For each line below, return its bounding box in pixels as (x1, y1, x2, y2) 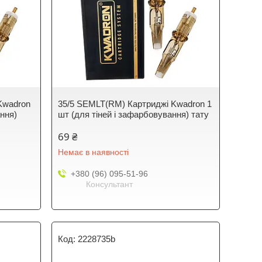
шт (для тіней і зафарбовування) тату (58, 109, 209, 119)
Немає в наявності (58, 147, 129, 157)
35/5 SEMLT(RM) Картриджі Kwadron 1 (58, 99, 212, 109)
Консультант (85, 180, 133, 189)
